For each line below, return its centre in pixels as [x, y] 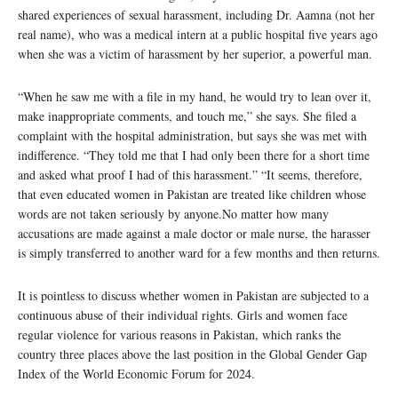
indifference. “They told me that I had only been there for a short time [194, 155]
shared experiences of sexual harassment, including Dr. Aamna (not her [196, 14]
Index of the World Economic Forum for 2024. [136, 373]
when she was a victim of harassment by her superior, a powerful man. [195, 53]
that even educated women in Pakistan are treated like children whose [192, 194]
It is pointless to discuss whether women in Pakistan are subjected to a [193, 295]
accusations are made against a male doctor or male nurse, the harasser [194, 233]
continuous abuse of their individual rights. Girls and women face [183, 314]
